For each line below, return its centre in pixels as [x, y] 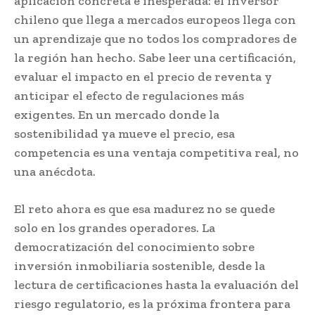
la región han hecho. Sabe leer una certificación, [155, 57]
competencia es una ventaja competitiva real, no [156, 152]
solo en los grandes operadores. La [115, 227]
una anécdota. [55, 171]
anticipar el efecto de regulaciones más [129, 95]
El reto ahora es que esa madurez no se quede [144, 208]
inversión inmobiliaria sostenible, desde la [140, 265]
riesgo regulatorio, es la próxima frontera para [152, 303]
